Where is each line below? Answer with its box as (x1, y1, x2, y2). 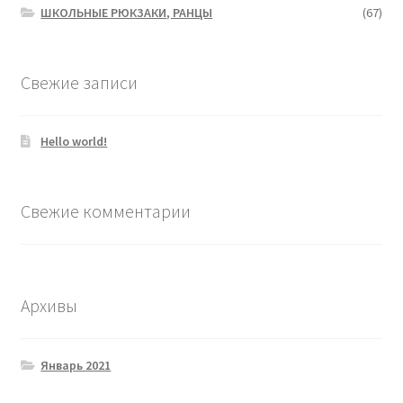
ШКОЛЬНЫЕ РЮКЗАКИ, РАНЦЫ (40, 4, 213, 21)
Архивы (20, 293, 77, 317)
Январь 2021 (40, 356, 112, 373)
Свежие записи (20, 70, 138, 94)
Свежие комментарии (20, 200, 191, 223)
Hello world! (40, 133, 108, 150)
